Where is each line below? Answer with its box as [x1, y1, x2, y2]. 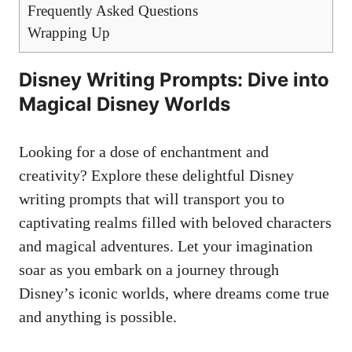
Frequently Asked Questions [27, 2, 198, 20]
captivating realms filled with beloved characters [19, 214, 332, 232]
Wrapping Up [27, 24, 110, 42]
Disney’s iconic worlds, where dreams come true [19, 284, 329, 302]
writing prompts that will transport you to [19, 190, 284, 208]
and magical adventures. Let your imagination [19, 237, 313, 255]
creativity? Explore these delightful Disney [19, 167, 294, 185]
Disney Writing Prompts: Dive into [19, 68, 329, 92]
